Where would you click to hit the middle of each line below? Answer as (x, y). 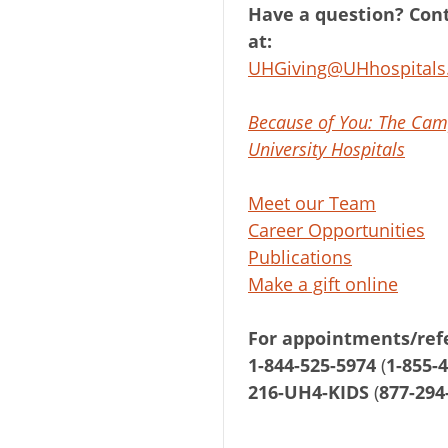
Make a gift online (323, 284)
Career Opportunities (336, 230)
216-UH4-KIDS (308, 392)
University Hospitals (326, 149)
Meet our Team (312, 203)
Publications (300, 257)
